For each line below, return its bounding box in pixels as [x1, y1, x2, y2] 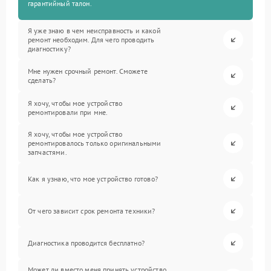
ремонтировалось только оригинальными [28, 139, 162, 148]
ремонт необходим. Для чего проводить [28, 35, 155, 44]
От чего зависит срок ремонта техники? [28, 206, 155, 215]
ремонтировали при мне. [28, 107, 108, 117]
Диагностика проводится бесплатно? [28, 238, 145, 247]
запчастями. [28, 148, 67, 157]
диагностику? [28, 44, 71, 53]
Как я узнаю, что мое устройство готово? [28, 174, 158, 183]
